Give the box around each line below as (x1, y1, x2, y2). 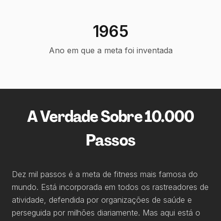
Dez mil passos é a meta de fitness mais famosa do (12, 169, 198, 179)
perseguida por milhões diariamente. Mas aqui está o (12, 208, 200, 218)
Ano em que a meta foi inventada (48, 45, 173, 55)
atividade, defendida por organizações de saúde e (12, 195, 192, 205)
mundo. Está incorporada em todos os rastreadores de (12, 182, 209, 192)
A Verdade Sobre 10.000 (27, 106, 194, 127)
